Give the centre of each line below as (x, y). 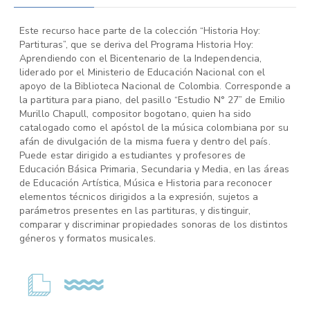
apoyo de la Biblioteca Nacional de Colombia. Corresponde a (155, 86)
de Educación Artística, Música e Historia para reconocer (146, 183)
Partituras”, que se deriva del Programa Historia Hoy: (137, 45)
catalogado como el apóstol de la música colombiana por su (154, 128)
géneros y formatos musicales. (88, 238)
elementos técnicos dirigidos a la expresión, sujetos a (139, 197)
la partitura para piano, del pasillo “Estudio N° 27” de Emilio (153, 100)
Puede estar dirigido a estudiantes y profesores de (133, 155)
